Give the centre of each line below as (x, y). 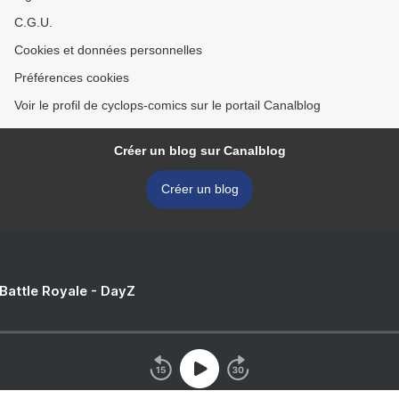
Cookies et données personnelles (108, 50)
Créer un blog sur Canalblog (199, 151)
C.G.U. (33, 23)
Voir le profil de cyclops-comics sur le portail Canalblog (167, 106)
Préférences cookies (72, 78)
